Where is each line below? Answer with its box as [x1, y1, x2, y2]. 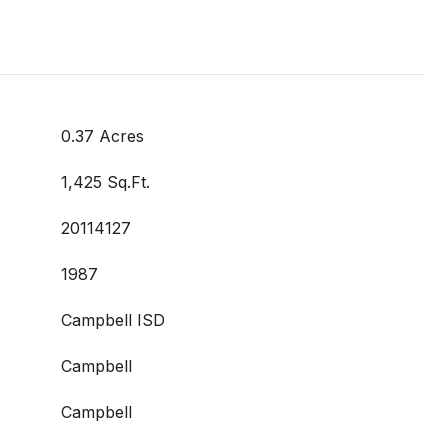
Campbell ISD [61, 310, 165, 330]
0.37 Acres [61, 126, 144, 146]
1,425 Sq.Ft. [61, 172, 150, 192]
